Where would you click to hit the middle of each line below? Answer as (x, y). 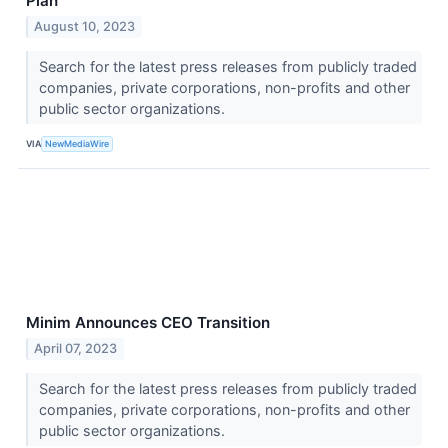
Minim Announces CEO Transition (148, 322)
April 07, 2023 (76, 348)
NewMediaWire (77, 144)
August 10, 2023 (85, 26)
